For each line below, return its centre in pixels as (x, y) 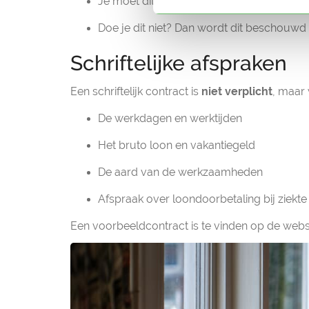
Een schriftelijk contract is (136, 91)
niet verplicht (237, 91)
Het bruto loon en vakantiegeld (177, 145)
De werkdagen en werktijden (170, 118)
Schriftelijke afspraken (179, 63)
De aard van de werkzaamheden (180, 172)
